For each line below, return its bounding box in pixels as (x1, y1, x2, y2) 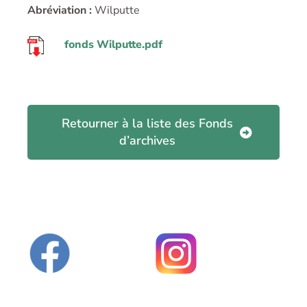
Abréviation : (27, 3, 92, 19)
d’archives (119, 132, 175, 149)
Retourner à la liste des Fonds (62, 114, 233, 132)
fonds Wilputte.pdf (64, 37, 162, 53)
